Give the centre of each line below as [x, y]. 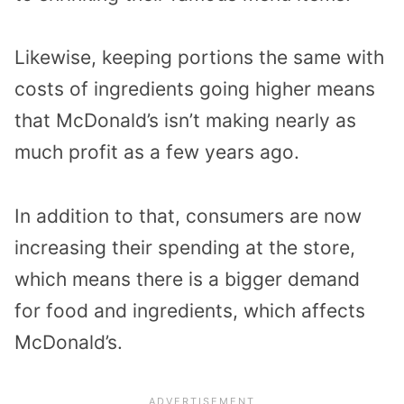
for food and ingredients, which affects [190, 311]
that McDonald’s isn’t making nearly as [185, 121]
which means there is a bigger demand [187, 280]
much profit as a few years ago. [157, 152]
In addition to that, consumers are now [188, 216]
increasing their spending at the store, [185, 248]
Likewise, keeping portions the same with [199, 58]
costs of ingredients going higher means [195, 89]
